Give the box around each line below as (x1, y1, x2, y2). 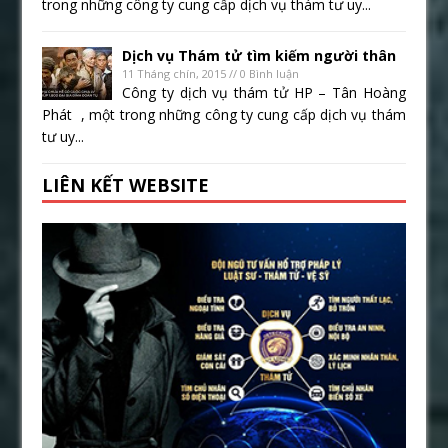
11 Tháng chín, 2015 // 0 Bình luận (122, 66, 300, 82)
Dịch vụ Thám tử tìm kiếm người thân (122, 46, 397, 66)
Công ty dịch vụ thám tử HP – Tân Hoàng (122, 83, 406, 103)
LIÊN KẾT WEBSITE (42, 173, 210, 198)
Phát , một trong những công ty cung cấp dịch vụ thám (42, 105, 406, 125)
